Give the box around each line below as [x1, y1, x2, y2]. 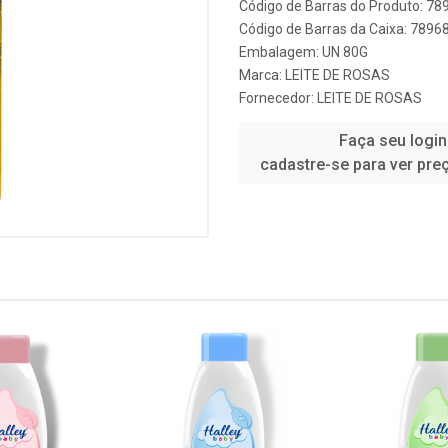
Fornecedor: [239, 90, 317, 106]
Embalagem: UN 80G [239, 44, 368, 60]
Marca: [239, 67, 285, 83]
